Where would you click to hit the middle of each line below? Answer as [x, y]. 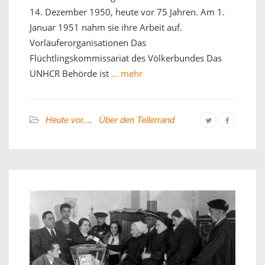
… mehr [126, 74]
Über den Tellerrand [137, 120]
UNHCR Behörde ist [69, 74]
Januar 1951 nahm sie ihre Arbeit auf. [106, 28]
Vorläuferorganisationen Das [88, 43]
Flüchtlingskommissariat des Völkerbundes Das [126, 58]
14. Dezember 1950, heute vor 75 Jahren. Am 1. [127, 12]
